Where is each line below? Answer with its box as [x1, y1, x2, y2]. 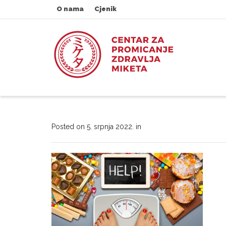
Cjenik [94, 5, 117, 13]
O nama [56, 5, 84, 13]
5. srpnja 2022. [87, 123, 134, 131]
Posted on [51, 123, 87, 131]
